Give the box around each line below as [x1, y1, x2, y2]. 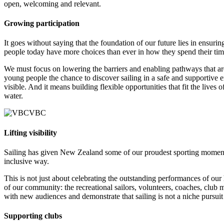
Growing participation [4, 19, 79, 28]
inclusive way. [4, 156, 49, 165]
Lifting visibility [4, 128, 57, 137]
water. [4, 91, 23, 100]
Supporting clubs [4, 211, 62, 220]
